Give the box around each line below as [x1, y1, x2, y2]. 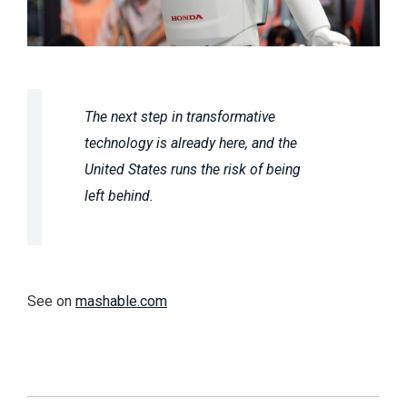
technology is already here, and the [84, 134, 298, 153]
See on [27, 293, 75, 311]
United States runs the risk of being [84, 161, 302, 179]
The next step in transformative [84, 108, 276, 126]
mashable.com [75, 293, 167, 311]
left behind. [84, 187, 154, 205]
